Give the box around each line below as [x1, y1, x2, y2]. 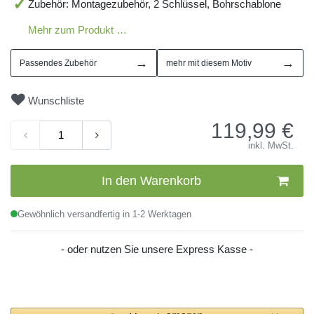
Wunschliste [28, 95, 84, 107]
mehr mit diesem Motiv [166, 57, 252, 68]
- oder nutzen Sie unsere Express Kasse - [61, 243, 253, 256]
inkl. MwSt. [248, 140, 294, 151]
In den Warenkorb [102, 173, 201, 188]
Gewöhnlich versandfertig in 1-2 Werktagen [18, 210, 191, 220]
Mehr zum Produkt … [27, 23, 127, 36]
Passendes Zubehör [20, 57, 97, 68]
